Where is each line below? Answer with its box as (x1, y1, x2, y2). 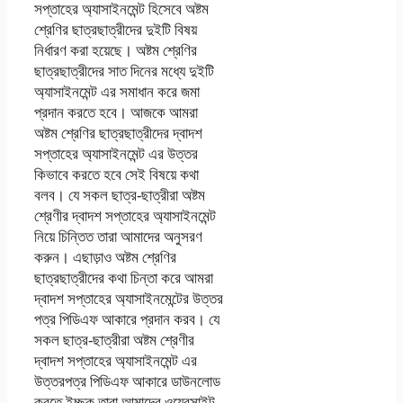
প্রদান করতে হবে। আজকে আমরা (34, 101, 198, 122)
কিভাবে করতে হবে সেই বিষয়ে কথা (34, 163, 199, 184)
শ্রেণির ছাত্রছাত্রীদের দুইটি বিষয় (34, 18, 197, 40)
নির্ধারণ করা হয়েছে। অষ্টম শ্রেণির (34, 39, 197, 60)
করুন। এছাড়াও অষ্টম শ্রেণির (34, 246, 176, 267)
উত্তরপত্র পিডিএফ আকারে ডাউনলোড (34, 370, 220, 391)
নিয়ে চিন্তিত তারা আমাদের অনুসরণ (34, 225, 202, 246)
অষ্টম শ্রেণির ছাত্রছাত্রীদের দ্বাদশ (34, 121, 202, 143)
